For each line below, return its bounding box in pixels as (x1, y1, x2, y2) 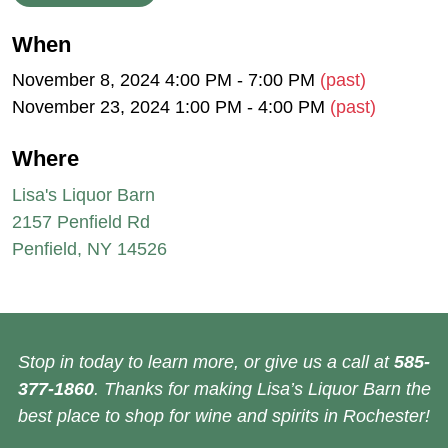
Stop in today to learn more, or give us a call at (18, 351, 394, 372)
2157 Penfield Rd (12, 211, 150, 232)
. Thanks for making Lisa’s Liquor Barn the (93, 378, 431, 399)
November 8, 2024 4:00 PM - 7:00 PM (12, 70, 320, 91)
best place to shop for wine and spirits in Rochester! (18, 405, 430, 426)
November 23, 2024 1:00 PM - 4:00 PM (12, 97, 330, 118)
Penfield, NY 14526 (12, 238, 167, 259)
